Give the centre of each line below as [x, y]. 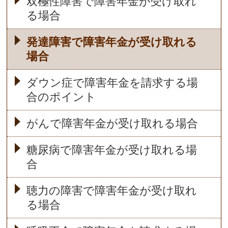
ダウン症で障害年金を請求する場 [112, 83]
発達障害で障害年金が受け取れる [111, 42]
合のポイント [61, 97]
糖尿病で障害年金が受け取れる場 [111, 150]
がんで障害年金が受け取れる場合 [112, 124]
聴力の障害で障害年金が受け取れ [111, 191]
